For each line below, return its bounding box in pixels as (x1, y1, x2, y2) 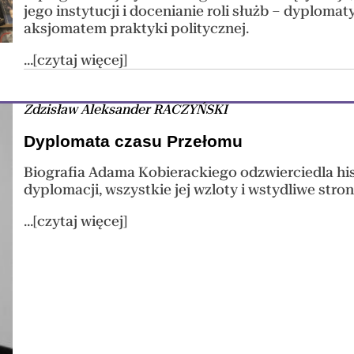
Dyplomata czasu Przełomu (24, 131, 243, 150)
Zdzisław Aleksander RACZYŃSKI (24, 102, 228, 118)
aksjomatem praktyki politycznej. (24, 21, 250, 37)
